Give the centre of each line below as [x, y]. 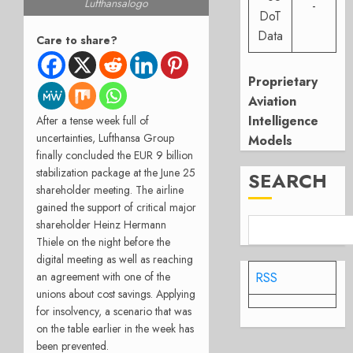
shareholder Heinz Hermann [101, 225]
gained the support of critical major [116, 208]
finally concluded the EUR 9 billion [115, 156]
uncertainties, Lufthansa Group [105, 138]
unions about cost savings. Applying [116, 294]
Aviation [273, 101]
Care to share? [77, 40]
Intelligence [284, 121]
